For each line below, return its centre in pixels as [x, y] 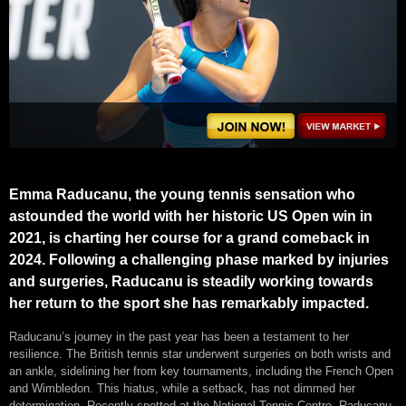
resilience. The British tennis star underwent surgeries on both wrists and [200, 353]
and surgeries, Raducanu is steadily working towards [191, 281]
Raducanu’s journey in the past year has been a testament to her [179, 336]
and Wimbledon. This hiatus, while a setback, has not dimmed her [182, 388]
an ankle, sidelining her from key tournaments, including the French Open [201, 371]
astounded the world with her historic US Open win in [191, 216]
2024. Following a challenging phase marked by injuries [199, 259]
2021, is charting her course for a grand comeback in [189, 237]
